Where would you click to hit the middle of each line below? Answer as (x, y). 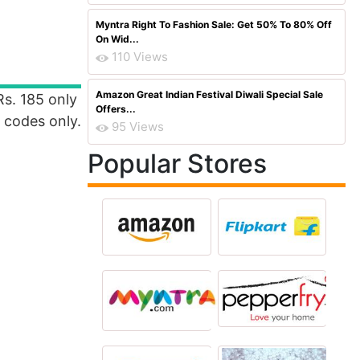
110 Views (140, 57)
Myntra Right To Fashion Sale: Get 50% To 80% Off (214, 25)
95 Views (138, 127)
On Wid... (117, 39)
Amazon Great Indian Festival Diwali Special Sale (209, 94)
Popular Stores (177, 164)
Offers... (116, 109)
